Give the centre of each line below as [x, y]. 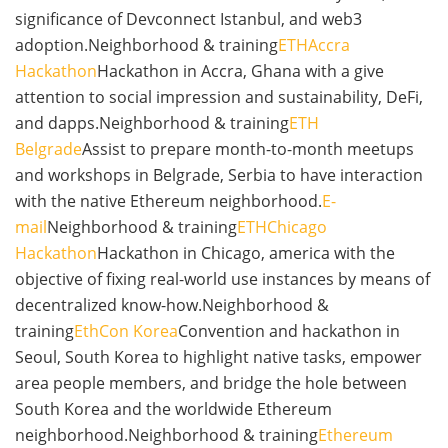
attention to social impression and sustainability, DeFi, [219, 97]
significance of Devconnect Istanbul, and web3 [188, 19]
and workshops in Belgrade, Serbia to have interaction [219, 175]
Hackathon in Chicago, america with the [246, 253]
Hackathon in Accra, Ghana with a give [240, 71]
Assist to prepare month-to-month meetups [248, 149]
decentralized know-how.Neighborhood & [172, 305]
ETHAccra [314, 45]
